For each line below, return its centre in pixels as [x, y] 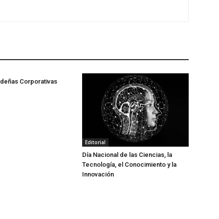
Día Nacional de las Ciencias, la [127, 155]
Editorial [95, 142]
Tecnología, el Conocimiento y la [129, 164]
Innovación [98, 174]
